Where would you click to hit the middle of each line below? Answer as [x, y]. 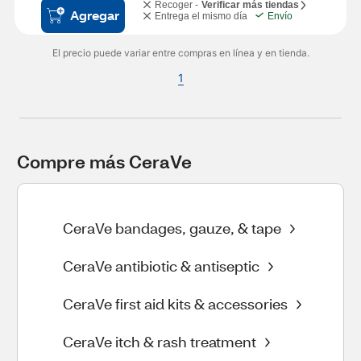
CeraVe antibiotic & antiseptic [161, 266]
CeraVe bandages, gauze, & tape [172, 228]
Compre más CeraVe [104, 162]
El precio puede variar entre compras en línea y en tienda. [180, 53]
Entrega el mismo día [201, 16]
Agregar [95, 15]
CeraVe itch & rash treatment [160, 342]
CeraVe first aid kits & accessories [175, 304]
